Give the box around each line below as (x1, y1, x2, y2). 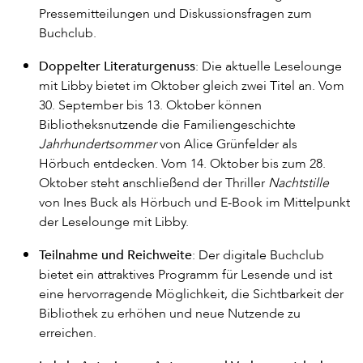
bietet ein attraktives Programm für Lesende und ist (39, 266, 332, 282)
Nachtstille (268, 174, 329, 190)
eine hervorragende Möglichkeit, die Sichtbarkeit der (39, 285, 344, 301)
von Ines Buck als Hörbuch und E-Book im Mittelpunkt (39, 194, 350, 210)
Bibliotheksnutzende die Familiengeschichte (39, 116, 296, 132)
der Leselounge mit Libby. (39, 213, 189, 229)
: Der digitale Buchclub (192, 246, 324, 263)
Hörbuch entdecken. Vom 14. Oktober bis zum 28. (39, 155, 326, 171)
